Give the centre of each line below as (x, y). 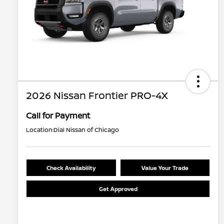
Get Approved (118, 189)
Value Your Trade (165, 168)
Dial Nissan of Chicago (86, 130)
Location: (40, 130)
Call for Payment (58, 116)
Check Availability (71, 168)
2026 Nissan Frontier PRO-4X (97, 95)
